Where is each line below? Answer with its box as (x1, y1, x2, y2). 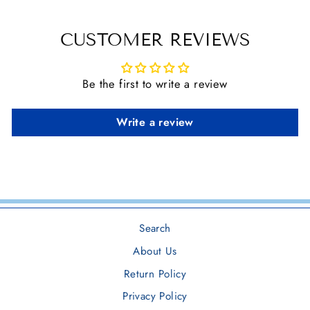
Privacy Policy (122, 289, 188, 304)
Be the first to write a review (82, 75, 228, 92)
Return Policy (123, 266, 187, 282)
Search (139, 220, 171, 236)
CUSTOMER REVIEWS (60, 29, 250, 51)
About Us (133, 243, 177, 259)
